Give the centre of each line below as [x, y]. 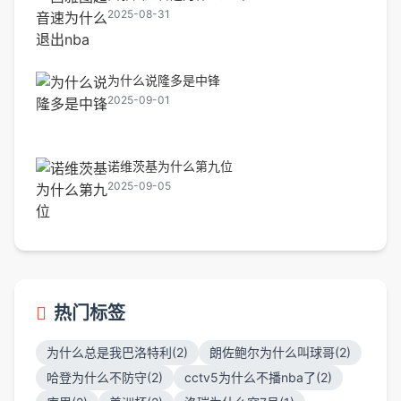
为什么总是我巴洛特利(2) [117, 352]
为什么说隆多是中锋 [164, 80]
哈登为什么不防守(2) [105, 377]
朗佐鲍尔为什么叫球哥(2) [280, 352]
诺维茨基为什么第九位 [170, 166]
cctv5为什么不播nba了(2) [258, 377]
